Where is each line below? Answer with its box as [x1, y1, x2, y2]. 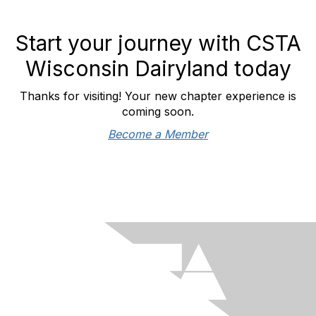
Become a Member [108, 127, 208, 142]
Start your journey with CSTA [15, 30, 301, 56]
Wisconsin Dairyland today [25, 56, 291, 82]
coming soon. [122, 104, 194, 119]
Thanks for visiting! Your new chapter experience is [20, 89, 296, 104]
